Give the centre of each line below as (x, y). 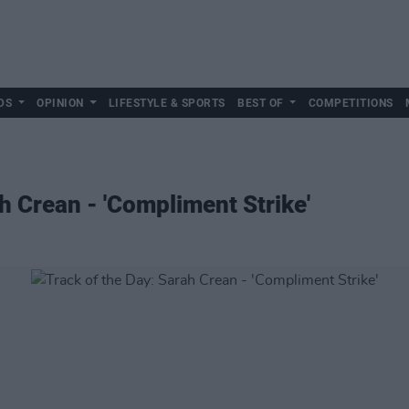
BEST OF (261, 103)
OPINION (60, 103)
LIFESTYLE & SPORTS (167, 103)
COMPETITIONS (351, 103)
